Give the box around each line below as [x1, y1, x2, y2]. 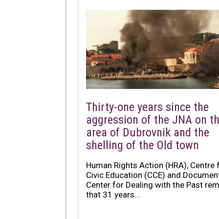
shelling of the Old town [86, 138, 199, 152]
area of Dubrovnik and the [86, 125, 209, 139]
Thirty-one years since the [86, 100, 209, 114]
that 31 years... [86, 189, 140, 199]
